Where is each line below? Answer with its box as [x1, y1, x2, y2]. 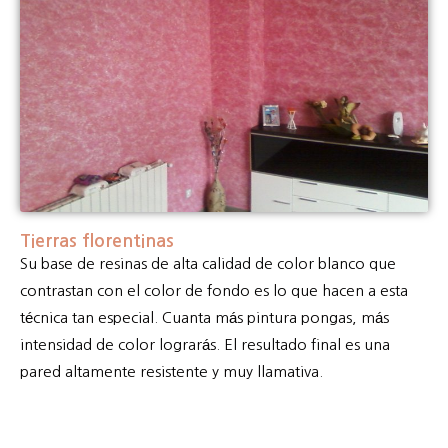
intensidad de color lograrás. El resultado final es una [20, 337, 390, 353]
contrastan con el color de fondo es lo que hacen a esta [20, 283, 408, 299]
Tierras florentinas [20, 232, 174, 251]
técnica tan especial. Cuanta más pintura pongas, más [20, 310, 389, 326]
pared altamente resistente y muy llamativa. [20, 364, 323, 380]
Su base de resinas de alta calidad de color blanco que [20, 256, 396, 272]
